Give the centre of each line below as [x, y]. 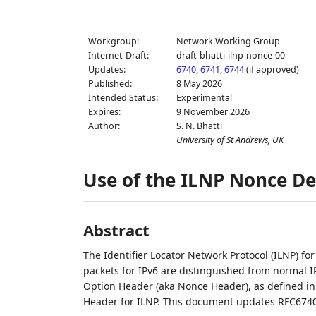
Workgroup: [113, 41]
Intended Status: [123, 98]
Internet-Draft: [118, 55]
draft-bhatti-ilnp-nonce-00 [231, 55]
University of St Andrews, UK [230, 140]
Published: [110, 84]
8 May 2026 [200, 84]
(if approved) [272, 69]
